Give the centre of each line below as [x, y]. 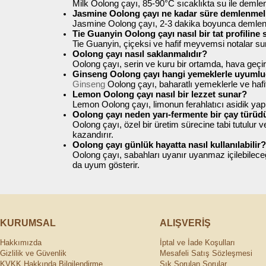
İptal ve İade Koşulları [197, 242]
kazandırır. [93, 135]
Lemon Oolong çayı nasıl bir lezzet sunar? [160, 94]
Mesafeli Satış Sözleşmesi [206, 253]
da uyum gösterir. [106, 165]
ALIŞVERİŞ [185, 223]
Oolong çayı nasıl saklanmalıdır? [140, 54]
